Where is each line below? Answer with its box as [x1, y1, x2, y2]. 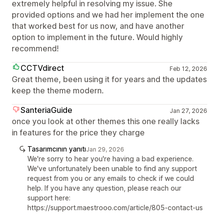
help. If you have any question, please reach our [27, 184, 181, 192]
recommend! [12, 44, 59, 53]
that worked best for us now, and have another [12, 21, 184, 31]
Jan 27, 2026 [169, 107, 207, 114]
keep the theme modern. [12, 86, 104, 95]
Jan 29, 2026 [86, 146, 124, 153]
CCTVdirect [21, 63, 64, 73]
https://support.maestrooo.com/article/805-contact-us [27, 203, 203, 212]
